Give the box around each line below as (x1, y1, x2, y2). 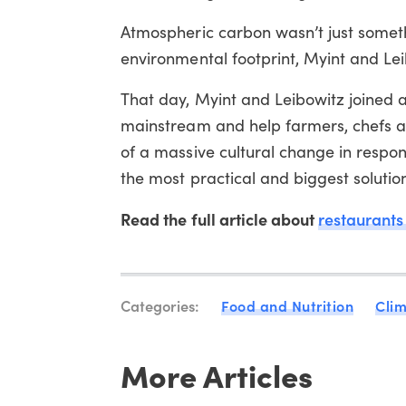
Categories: (121, 294, 200, 315)
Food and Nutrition (221, 295, 354, 315)
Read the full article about (121, 207, 318, 230)
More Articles (121, 352, 314, 396)
